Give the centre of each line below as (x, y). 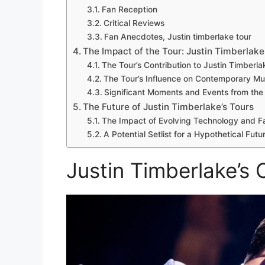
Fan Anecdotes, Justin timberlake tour (177, 37)
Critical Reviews (134, 23)
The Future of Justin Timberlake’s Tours (169, 107)
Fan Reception (129, 10)
